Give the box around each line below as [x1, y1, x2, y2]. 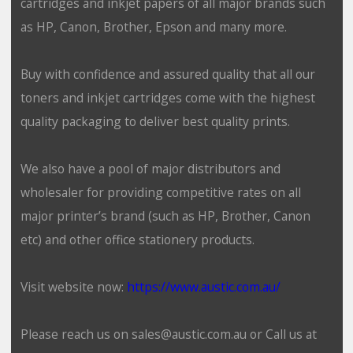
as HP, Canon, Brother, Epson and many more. [20, 17, 287, 35]
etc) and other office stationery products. [20, 230, 255, 248]
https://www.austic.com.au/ [126, 277, 281, 295]
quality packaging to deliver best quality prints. [20, 112, 290, 130]
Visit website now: [20, 277, 127, 295]
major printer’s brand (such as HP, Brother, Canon [20, 206, 310, 225]
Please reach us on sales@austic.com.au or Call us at [20, 325, 317, 343]
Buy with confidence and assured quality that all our [20, 65, 315, 83]
